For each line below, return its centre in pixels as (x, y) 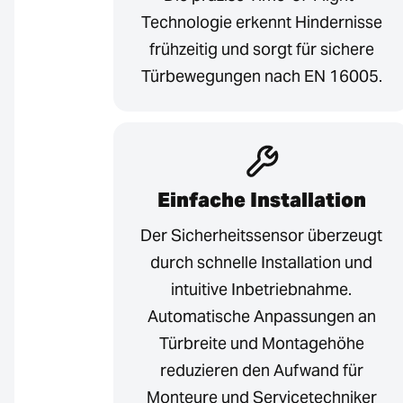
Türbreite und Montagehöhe (261, 344)
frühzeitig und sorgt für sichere (261, 49)
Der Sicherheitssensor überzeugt (261, 236)
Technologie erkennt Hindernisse (261, 22)
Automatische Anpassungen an (261, 317)
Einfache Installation (261, 200)
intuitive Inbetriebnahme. (261, 290)
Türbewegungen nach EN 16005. (261, 76)
